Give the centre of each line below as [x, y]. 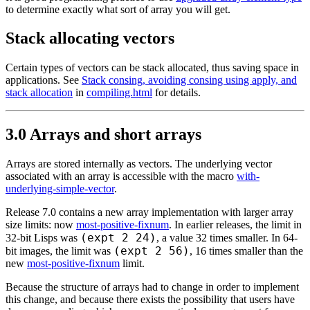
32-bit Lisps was [43, 238]
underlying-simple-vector [60, 189]
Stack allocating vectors [90, 38]
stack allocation [39, 93]
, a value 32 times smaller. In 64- [227, 238]
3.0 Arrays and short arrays [103, 135]
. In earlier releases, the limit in [235, 225]
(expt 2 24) [118, 238]
